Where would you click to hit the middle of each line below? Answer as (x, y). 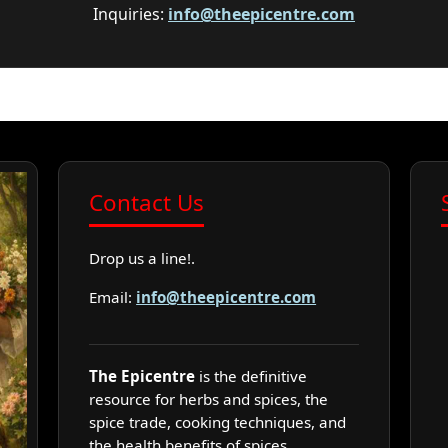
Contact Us (147, 203)
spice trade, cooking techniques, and (218, 421)
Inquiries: (130, 13)
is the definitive (251, 375)
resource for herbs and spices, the (209, 398)
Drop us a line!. (142, 258)
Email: (113, 296)
